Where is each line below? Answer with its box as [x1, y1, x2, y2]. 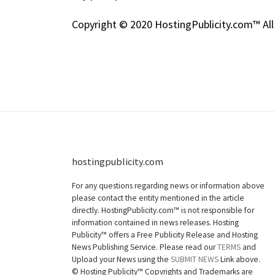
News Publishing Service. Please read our [72, 242, 217, 253]
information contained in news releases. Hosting [72, 217, 239, 228]
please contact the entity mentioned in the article [72, 193, 244, 204]
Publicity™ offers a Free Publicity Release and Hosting [72, 230, 258, 241]
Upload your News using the [72, 254, 171, 265]
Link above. [219, 254, 260, 265]
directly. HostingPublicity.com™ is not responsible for [72, 205, 254, 216]
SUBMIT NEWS [171, 254, 219, 265]
